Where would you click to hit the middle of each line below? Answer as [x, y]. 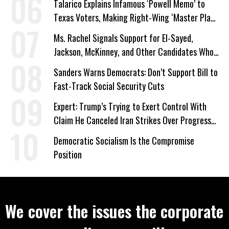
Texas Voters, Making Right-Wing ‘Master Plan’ [135, 17]
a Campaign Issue [84, 31]
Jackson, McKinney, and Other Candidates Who [134, 51]
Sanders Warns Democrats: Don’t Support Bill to [136, 72]
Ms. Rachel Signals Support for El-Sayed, [123, 38]
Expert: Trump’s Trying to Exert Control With [130, 106]
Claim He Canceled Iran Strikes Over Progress [132, 120]
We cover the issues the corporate [114, 211]
